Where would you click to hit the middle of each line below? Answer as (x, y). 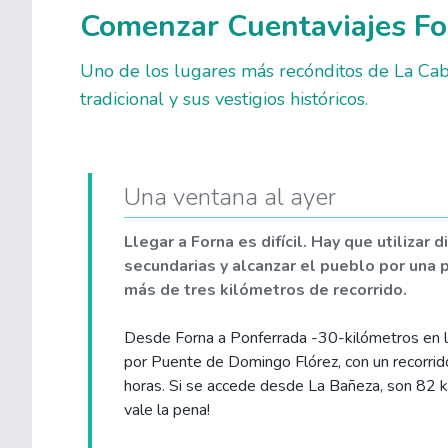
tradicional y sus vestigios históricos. (224, 99)
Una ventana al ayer (230, 197)
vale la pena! (167, 410)
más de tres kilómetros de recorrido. (265, 290)
